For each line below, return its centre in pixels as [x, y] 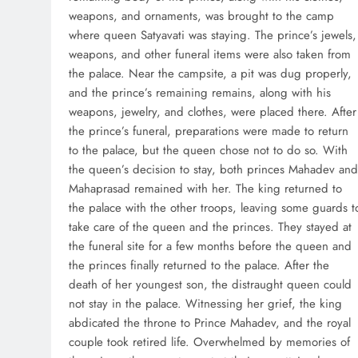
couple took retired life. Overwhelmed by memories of [209, 342]
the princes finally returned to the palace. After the [199, 266]
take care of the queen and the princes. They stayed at [210, 227]
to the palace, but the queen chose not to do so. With [208, 151]
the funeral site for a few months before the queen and [210, 247]
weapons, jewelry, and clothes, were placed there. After [213, 112]
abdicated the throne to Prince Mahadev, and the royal [210, 323]
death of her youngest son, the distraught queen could [210, 285]
